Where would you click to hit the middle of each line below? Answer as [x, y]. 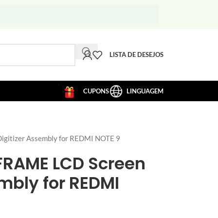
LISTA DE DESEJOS [136, 54]
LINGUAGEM [145, 91]
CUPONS [96, 91]
